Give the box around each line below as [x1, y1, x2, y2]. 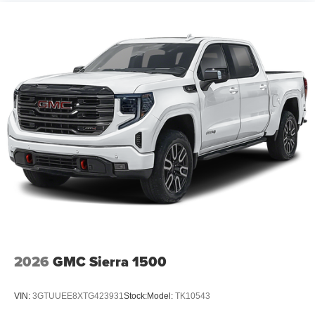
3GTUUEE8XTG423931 [32, 291, 124, 302]
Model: [147, 291, 175, 302]
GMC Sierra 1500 [53, 250, 167, 272]
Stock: [124, 291, 147, 302]
